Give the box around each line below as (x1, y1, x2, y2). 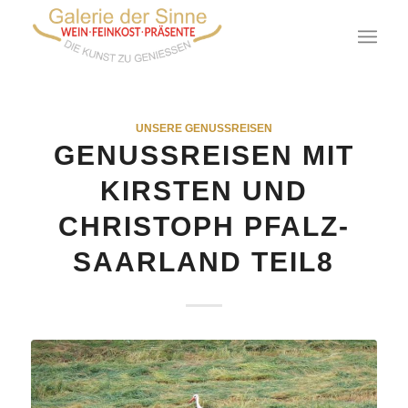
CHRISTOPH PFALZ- (57, 211, 350, 241)
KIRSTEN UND (99, 176, 308, 206)
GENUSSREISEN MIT (53, 140, 354, 170)
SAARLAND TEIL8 (73, 247, 335, 277)
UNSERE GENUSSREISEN (135, 122, 272, 134)
